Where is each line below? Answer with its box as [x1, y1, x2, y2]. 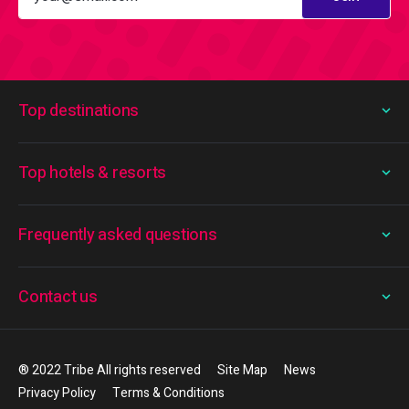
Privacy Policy [18, 383, 96, 403]
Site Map [217, 360, 267, 380]
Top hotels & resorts [18, 160, 166, 185]
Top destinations [18, 98, 139, 123]
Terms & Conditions [112, 383, 225, 403]
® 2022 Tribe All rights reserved [18, 360, 201, 380]
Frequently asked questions [18, 222, 217, 247]
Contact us [18, 284, 98, 309]
